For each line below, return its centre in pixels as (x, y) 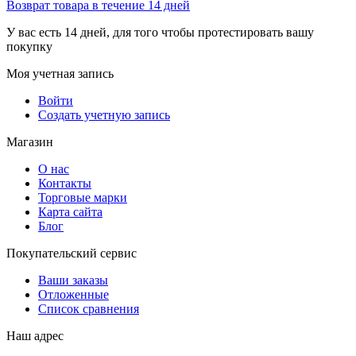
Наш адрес (35, 335)
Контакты (65, 183)
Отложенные (74, 294)
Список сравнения (89, 308)
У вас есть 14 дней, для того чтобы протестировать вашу (160, 32)
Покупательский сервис (72, 253)
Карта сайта (70, 211)
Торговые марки (83, 197)
